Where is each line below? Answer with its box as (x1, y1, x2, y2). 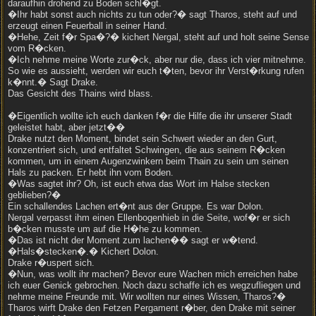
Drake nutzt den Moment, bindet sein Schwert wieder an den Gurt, (8, 133, 277, 144)
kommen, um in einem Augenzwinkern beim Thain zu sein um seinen (8, 156, 288, 166)
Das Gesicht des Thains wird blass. (8, 88, 153, 99)
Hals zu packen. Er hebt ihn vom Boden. (8, 167, 174, 178)
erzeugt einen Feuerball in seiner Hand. (8, 20, 167, 31)
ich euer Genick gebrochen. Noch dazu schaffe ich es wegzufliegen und (8, 280, 300, 291)
